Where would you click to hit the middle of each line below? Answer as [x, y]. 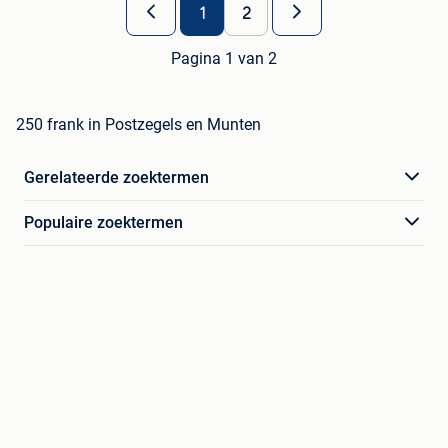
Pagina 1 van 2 [224, 58]
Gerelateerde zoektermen [116, 177]
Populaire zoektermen [103, 222]
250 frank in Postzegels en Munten [138, 124]
